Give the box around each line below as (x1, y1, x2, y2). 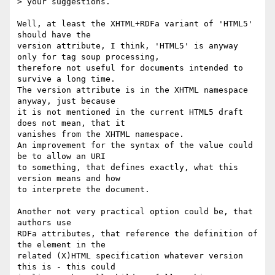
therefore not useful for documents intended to (17, 63, 243, 73)
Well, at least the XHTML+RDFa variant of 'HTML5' (17, 19, 253, 29)
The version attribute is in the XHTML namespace (17, 85, 248, 95)
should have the (17, 30, 96, 40)
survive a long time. (17, 74, 115, 84)
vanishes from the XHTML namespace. (17, 130, 184, 139)
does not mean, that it (17, 118, 125, 128)
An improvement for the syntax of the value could (17, 141, 253, 150)
